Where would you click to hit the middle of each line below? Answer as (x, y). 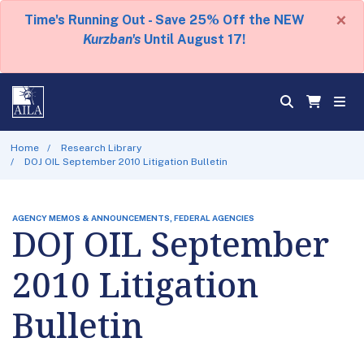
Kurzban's (112, 39)
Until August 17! (193, 39)
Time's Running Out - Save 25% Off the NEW (164, 20)
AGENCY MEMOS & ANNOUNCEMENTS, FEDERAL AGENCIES (133, 217)
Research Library (102, 147)
